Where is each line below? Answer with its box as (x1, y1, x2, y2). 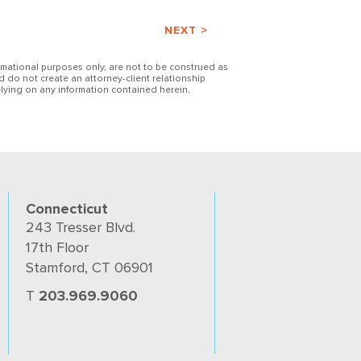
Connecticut (25, 200, 108, 218)
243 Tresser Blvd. (25, 218, 135, 236)
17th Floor (25, 239, 89, 256)
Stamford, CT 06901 (25, 259, 153, 276)
